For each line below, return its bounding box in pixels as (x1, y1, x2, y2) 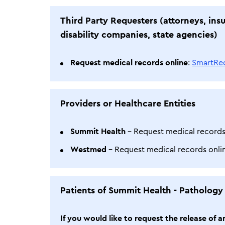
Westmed (70, 146, 106, 154)
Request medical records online (70, 59, 188, 67)
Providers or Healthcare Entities (60, 99, 195, 108)
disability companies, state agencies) (60, 30, 217, 39)
